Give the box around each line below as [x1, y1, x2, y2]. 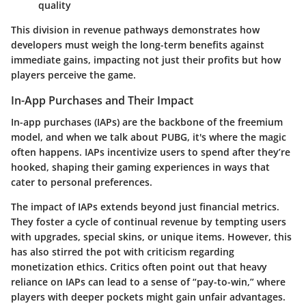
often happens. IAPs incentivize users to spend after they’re [11, 145, 290, 158]
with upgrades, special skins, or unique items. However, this [11, 229, 292, 243]
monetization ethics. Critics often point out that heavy [11, 260, 267, 273]
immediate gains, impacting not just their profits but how [11, 53, 281, 66]
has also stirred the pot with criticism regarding [11, 245, 234, 258]
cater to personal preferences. [11, 175, 152, 189]
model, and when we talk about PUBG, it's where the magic [11, 130, 286, 143]
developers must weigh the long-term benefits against [11, 38, 264, 51]
